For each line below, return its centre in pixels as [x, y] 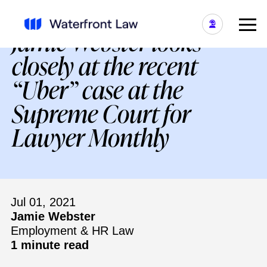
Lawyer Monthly [91, 137]
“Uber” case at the [97, 89]
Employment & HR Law [72, 231]
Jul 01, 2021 [43, 202]
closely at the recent [105, 66]
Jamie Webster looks [107, 42]
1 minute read [50, 245]
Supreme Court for [101, 113]
